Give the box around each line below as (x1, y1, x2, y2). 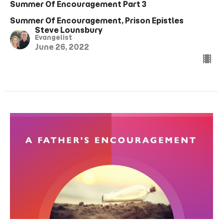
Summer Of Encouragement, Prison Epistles (10, 15, 184, 25)
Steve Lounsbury (35, 25, 103, 35)
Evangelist (35, 33, 72, 42)
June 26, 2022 (35, 42, 89, 52)
